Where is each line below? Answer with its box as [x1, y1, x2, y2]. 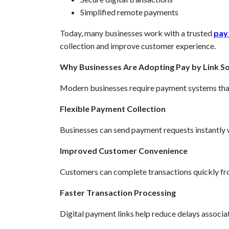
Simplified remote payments [80, 7, 178, 17]
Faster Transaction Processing [60, 188, 176, 198]
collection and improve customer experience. [60, 41, 216, 51]
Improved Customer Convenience [60, 146, 188, 156]
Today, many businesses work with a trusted [60, 28, 214, 38]
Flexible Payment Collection [60, 104, 166, 114]
